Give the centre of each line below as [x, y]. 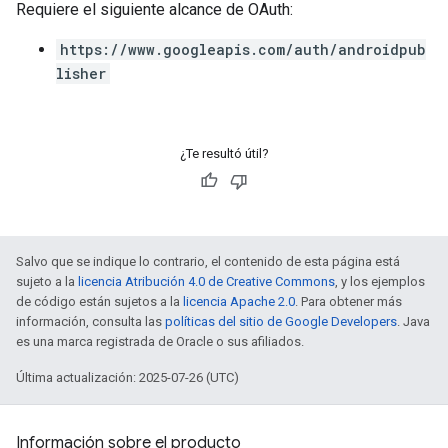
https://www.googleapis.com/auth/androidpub [243, 49]
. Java [413, 321]
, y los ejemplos [380, 281]
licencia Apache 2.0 [239, 301]
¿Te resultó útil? [224, 153]
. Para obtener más [348, 301]
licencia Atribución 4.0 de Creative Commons [206, 281]
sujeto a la [47, 281]
